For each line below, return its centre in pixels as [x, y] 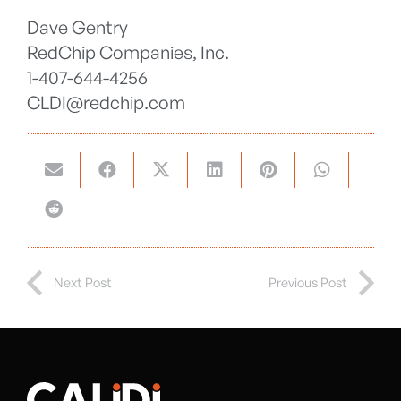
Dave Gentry [77, 28]
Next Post [83, 282]
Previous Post [308, 282]
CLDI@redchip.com [106, 103]
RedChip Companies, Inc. [128, 53]
